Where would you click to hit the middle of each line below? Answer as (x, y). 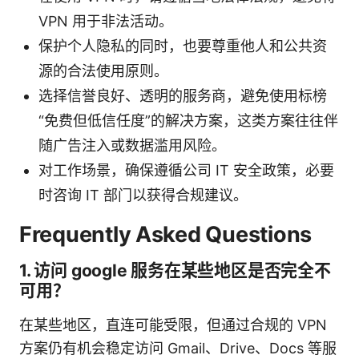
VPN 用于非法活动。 (106, 21)
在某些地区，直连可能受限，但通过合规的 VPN (173, 325)
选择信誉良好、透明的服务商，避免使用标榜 (183, 95)
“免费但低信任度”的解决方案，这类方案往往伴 (188, 120)
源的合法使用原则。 (103, 71)
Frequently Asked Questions (165, 234)
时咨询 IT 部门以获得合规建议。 (143, 195)
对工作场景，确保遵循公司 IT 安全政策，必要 (186, 170)
